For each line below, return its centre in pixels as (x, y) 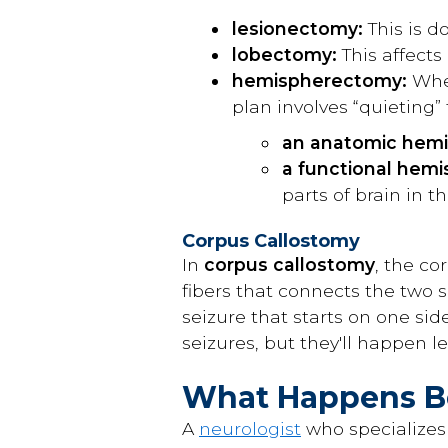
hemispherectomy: (319, 80)
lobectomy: (284, 54)
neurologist (250, 428)
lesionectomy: (297, 28)
